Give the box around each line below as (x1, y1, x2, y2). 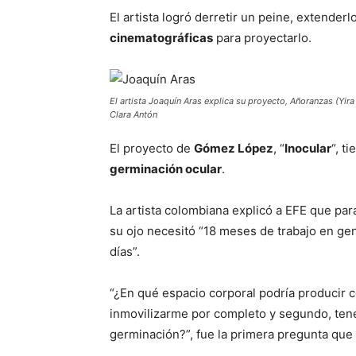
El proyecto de (110, 141, 194, 156)
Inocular (284, 141, 331, 156)
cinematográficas (110, 30, 213, 45)
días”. (110, 244, 140, 259)
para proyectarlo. (213, 30, 311, 45)
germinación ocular (110, 161, 222, 176)
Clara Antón (110, 109, 157, 120)
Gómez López (194, 141, 273, 156)
